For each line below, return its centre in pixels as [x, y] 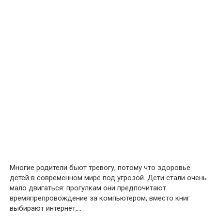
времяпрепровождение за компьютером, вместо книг [100, 198]
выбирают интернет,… [46, 208]
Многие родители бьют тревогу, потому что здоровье [100, 168]
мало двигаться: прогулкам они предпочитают [88, 188]
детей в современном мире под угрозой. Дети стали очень [108, 178]
